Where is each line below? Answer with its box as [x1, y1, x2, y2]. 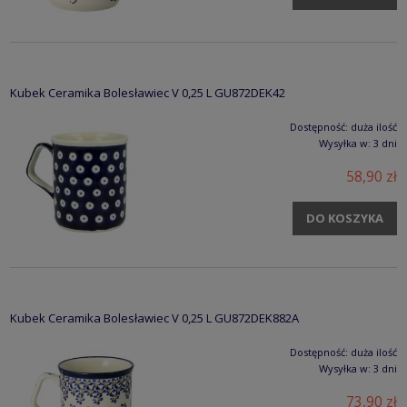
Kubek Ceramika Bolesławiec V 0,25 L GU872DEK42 [10, 84, 285, 102]
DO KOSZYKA [306, 210, 383, 227]
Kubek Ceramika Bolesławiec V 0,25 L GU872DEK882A [10, 310, 299, 327]
